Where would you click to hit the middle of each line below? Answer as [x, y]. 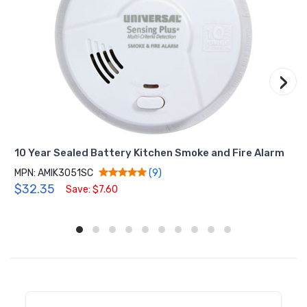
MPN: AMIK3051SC [54, 173]
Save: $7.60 [92, 189]
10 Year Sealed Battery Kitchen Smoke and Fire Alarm [150, 152]
